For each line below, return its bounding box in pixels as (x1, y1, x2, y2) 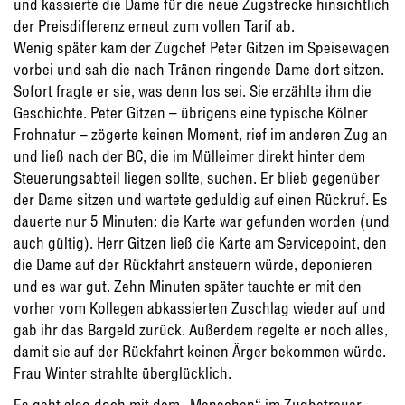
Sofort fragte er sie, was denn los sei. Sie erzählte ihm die (14, 81, 372, 101)
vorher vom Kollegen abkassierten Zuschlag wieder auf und (14, 298, 386, 318)
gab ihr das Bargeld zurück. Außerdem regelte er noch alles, (14, 320, 388, 340)
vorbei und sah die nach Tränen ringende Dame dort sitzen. (14, 60, 384, 80)
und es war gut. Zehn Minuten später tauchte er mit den (14, 277, 362, 297)
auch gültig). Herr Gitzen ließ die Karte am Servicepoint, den (14, 233, 387, 253)
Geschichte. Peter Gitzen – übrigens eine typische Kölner (14, 103, 368, 123)
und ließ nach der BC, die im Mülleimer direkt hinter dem (14, 146, 365, 166)
